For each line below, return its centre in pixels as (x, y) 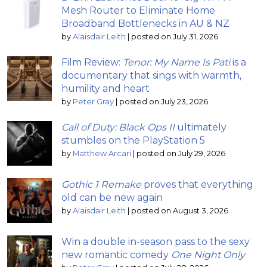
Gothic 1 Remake (101, 184)
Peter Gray (93, 101)
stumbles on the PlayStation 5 (133, 140)
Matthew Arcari (102, 153)
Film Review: (92, 62)
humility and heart (105, 88)
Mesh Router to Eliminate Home (138, 10)
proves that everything (197, 184)
